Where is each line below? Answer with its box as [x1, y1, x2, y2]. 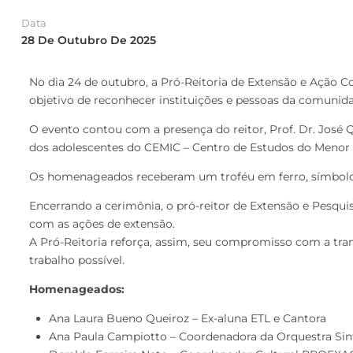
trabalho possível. [29, 253, 124, 267]
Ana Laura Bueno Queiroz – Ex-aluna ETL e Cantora [49, 311, 326, 325]
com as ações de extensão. [29, 217, 175, 231]
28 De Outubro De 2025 [21, 33, 156, 47]
